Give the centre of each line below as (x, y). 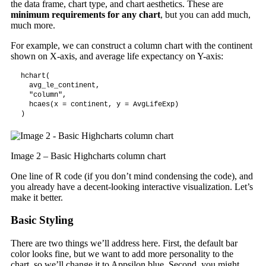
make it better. (37, 197)
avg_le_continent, (60, 85)
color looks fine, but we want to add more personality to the (122, 254)
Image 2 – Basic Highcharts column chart (88, 156)
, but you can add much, (205, 14)
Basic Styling (42, 220)
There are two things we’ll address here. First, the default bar (124, 243)
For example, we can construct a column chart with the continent (131, 45)
